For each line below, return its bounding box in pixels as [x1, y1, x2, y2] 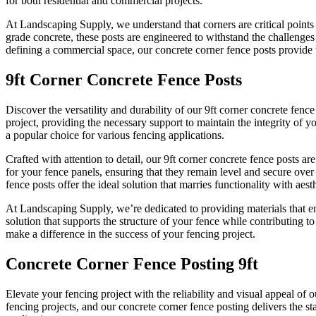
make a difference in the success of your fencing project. [6, 227, 255, 240]
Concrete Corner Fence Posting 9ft [6, 254, 258, 273]
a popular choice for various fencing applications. [6, 128, 224, 141]
